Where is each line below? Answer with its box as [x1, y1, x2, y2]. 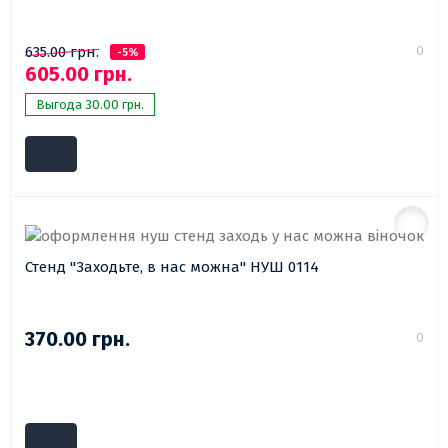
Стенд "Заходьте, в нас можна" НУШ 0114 [25, 258, 319, 277]
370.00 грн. [25, 327, 130, 352]
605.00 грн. [25, 62, 132, 87]
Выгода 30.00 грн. [36, 97, 144, 113]
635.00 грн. [25, 43, 99, 62]
